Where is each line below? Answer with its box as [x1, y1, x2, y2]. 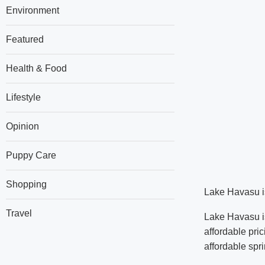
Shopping [6, 179, 47, 189]
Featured [6, 34, 44, 44]
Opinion [6, 121, 39, 131]
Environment [6, 5, 59, 15]
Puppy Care [6, 150, 56, 160]
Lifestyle [6, 92, 41, 102]
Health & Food [6, 63, 67, 73]
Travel [6, 208, 32, 218]
